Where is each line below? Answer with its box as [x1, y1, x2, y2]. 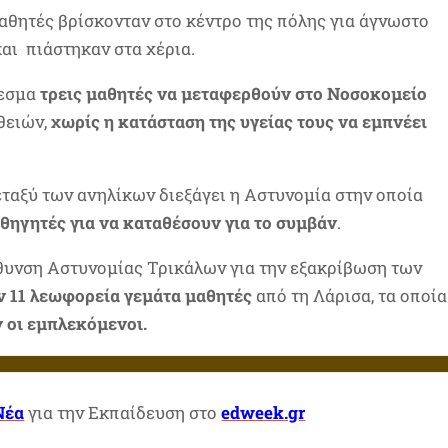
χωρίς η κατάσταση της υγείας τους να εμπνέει [51, 110, 428, 133]
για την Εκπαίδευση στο [24, 400, 222, 424]
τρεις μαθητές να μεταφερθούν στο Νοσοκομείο [36, 82, 428, 105]
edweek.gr [221, 400, 306, 424]
